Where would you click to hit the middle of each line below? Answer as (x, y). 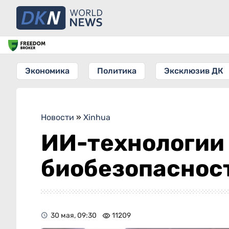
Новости (58, 117)
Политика (117, 71)
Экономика (47, 71)
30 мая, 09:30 (74, 215)
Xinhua (97, 117)
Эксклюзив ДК (194, 71)
